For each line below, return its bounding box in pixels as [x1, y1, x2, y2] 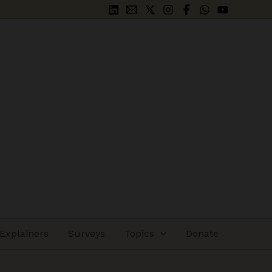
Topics [124, 228, 155, 239]
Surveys [68, 228, 106, 239]
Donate [186, 228, 219, 239]
